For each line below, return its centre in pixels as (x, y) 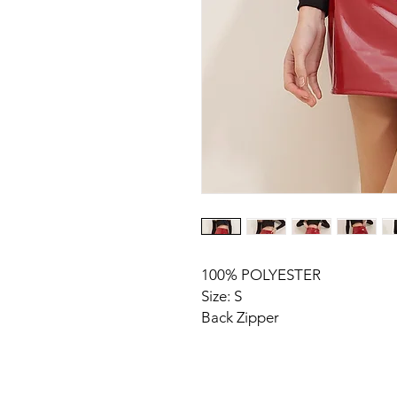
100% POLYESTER (261, 275)
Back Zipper (240, 317)
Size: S (222, 296)
